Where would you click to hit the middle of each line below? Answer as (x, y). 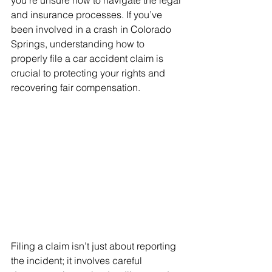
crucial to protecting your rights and (89, 73)
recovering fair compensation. (76, 87)
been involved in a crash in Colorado (92, 29)
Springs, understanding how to (79, 44)
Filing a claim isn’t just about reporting (95, 246)
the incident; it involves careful (78, 261)
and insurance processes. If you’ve (88, 15)
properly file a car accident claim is (88, 58)
